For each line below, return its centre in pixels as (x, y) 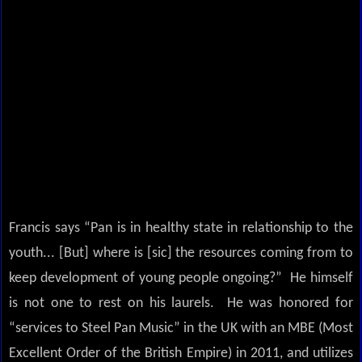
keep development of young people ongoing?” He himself (181, 279)
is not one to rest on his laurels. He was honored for (181, 304)
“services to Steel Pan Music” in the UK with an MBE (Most (181, 329)
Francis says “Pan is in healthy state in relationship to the (181, 229)
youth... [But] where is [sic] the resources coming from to (181, 254)
